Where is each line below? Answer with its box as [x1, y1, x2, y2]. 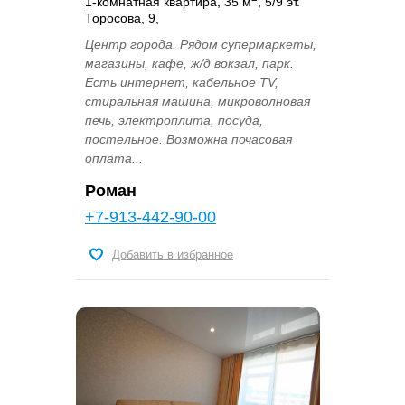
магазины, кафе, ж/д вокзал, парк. [85, 55, 294, 71]
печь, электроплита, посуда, [85, 112, 263, 127]
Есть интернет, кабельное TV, [85, 74, 278, 89]
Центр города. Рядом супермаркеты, [85, 36, 316, 52]
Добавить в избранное [112, 247, 233, 261]
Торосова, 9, [85, 10, 159, 25]
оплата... [85, 150, 143, 165]
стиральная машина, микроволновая [85, 93, 310, 108]
